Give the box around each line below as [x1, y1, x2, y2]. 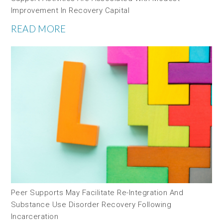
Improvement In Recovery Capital [10, 6, 130, 15]
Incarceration [10, 212, 59, 221]
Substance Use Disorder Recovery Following [10, 200, 172, 209]
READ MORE [10, 23, 66, 35]
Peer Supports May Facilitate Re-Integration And [10, 188, 184, 197]
